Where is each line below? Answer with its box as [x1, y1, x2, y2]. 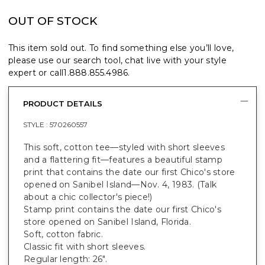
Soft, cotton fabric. [24, 229, 103, 240]
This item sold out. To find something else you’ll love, [8, 43, 234, 53]
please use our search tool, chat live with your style [8, 55, 227, 66]
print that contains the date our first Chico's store [24, 167, 235, 177]
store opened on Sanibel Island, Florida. [24, 216, 192, 227]
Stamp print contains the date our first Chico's [24, 204, 222, 215]
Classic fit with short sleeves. [24, 241, 146, 252]
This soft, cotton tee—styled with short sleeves [24, 142, 225, 153]
